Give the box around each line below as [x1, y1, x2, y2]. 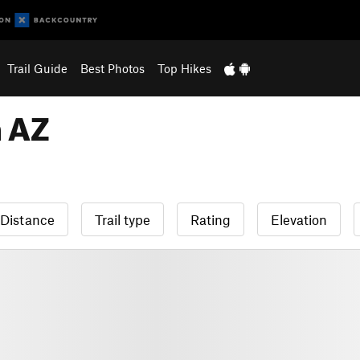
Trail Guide [6, 61, 67, 76]
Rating [190, 211, 231, 227]
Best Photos [80, 61, 145, 76]
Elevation [271, 211, 327, 227]
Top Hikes [157, 61, 211, 76]
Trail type [95, 211, 150, 227]
